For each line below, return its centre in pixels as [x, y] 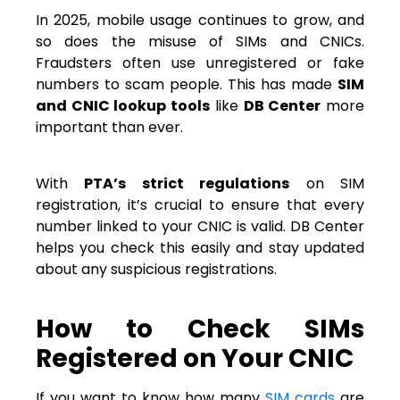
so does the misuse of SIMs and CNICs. [200, 42]
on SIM [327, 183]
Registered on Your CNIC [195, 359]
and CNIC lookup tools [123, 106]
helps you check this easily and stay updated [200, 247]
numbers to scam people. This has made [187, 85]
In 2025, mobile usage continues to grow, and [200, 21]
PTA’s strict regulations [187, 183]
